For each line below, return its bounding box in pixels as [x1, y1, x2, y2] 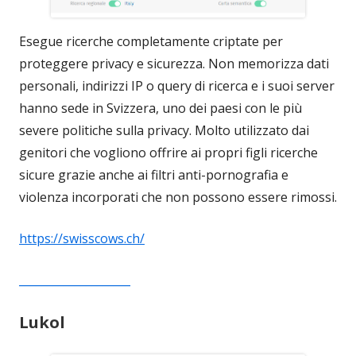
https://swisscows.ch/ [19, 230, 145, 248]
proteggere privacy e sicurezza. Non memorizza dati [19, 55, 329, 73]
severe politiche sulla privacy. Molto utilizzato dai [19, 122, 309, 140]
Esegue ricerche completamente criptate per [19, 33, 283, 51]
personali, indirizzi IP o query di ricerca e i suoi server [19, 77, 335, 95]
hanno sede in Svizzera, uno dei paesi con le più [19, 99, 302, 118]
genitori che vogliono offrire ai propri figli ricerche [19, 144, 318, 162]
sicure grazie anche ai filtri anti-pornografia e [19, 166, 288, 184]
